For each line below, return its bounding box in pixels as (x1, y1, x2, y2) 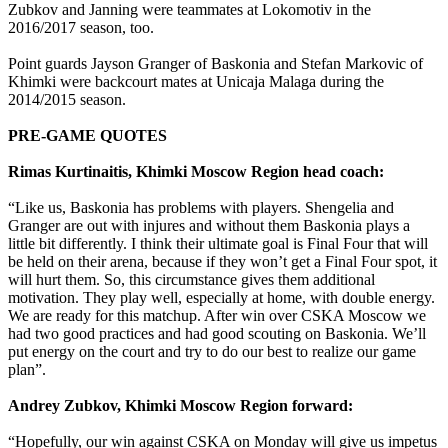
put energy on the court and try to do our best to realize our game (8, 342, 416, 360)
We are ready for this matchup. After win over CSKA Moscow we (8, 306, 426, 324)
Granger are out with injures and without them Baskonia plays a (8, 216, 410, 234)
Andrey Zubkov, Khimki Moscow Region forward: (8, 396, 353, 414)
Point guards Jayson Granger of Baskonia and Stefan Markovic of (8, 54, 423, 72)
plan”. (8, 360, 46, 378)
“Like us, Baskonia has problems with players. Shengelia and (8, 198, 394, 216)
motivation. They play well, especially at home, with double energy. (8, 288, 435, 306)
